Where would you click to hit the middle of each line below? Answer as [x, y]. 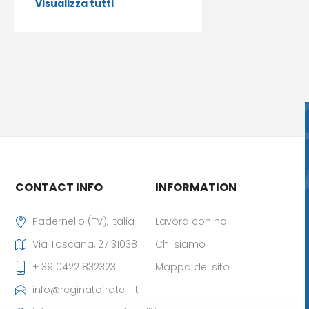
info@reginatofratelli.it [86, 290]
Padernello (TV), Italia [84, 221]
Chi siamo [180, 244]
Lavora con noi [192, 221]
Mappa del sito [192, 267]
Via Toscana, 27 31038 [85, 244]
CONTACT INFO [59, 187]
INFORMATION [196, 187]
